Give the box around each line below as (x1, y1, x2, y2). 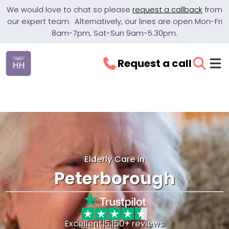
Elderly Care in (84, 153, 145, 165)
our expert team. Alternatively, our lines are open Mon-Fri (7, 16, 222, 27)
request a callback (132, 5, 202, 15)
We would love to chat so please (7, 5, 132, 15)
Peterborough (54, 167, 175, 191)
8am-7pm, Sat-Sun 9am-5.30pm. (52, 28, 177, 38)
